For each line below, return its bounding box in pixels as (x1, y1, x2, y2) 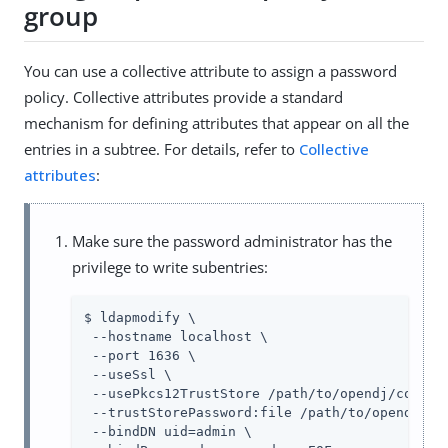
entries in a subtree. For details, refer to (24, 139, 299, 160)
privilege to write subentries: (72, 257, 268, 278)
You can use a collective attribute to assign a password (24, 61, 397, 82)
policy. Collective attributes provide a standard (24, 87, 343, 108)
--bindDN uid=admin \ (84, 424, 252, 440)
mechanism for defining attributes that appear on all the (24, 113, 409, 134)
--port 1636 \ (84, 348, 196, 364)
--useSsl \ (84, 367, 172, 383)
